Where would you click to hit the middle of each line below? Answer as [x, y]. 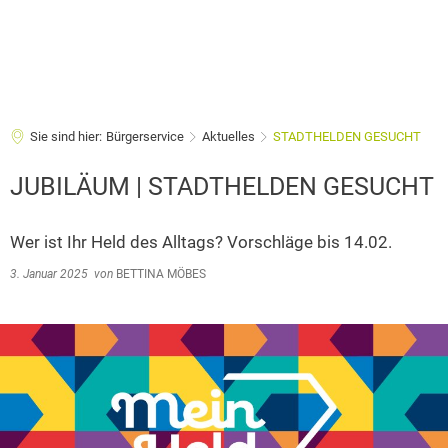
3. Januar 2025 [52, 274]
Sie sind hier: [66, 136]
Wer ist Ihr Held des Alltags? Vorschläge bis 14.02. [201, 242]
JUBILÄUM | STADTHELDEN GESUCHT [222, 186]
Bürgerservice [145, 136]
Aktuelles [228, 136]
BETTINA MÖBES [159, 274]
